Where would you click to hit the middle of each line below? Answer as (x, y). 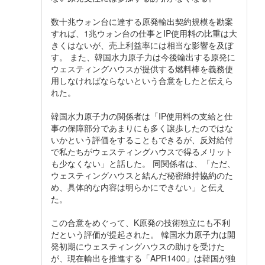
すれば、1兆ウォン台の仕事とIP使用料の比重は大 (144, 33)
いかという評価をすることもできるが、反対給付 (142, 139)
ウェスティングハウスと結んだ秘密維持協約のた (142, 175)
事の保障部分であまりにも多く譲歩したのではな (142, 127)
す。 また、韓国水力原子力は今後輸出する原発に (143, 56)
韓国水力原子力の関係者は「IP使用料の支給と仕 (142, 116)
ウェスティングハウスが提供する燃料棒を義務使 (142, 68)
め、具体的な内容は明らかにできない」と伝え (138, 187)
